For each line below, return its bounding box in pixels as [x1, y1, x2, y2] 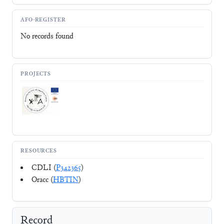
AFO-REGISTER [20, 16, 66, 24]
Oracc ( [31, 174, 53, 185]
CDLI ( [31, 162, 56, 173]
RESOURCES [20, 147, 57, 155]
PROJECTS [20, 70, 51, 78]
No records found [20, 31, 73, 42]
